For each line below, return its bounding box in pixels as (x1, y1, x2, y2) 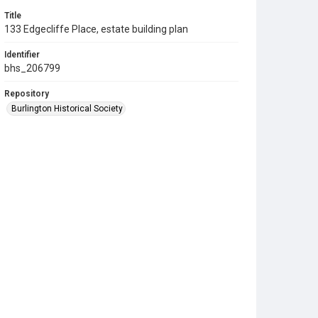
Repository (4, 88, 49, 99)
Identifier (4, 49, 40, 60)
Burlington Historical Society (11, 103, 123, 114)
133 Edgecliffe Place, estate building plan (4, 23, 188, 35)
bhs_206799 (4, 62, 60, 74)
